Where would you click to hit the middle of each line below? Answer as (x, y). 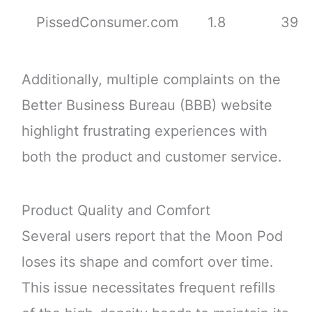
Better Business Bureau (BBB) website (147, 106)
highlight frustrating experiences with (144, 131)
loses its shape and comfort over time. (147, 262)
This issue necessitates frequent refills (148, 288)
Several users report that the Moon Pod (152, 236)
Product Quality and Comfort (116, 211)
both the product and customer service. (151, 157)
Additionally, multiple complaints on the (151, 80)
